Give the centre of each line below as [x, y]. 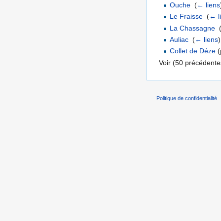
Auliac [179, 39]
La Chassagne [193, 28]
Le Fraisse [186, 17]
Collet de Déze [193, 51]
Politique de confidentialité [187, 98]
